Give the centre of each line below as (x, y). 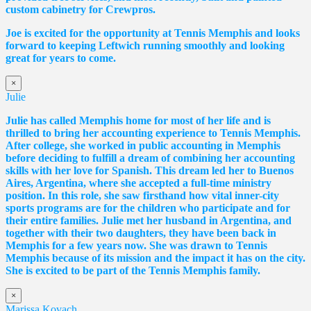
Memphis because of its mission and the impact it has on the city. (155, 258)
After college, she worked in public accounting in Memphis (143, 145)
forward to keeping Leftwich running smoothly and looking (145, 45)
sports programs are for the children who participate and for (148, 208)
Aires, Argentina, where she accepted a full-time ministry (138, 183)
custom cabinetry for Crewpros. (81, 9)
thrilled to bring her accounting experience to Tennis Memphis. (153, 133)
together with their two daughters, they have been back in (141, 233)
